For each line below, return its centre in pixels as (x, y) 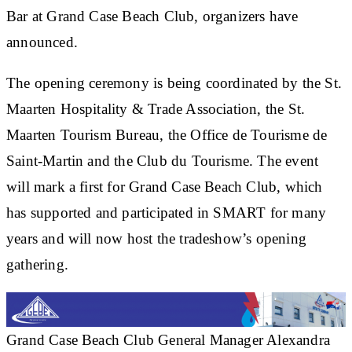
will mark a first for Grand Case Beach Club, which (165, 186)
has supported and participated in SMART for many (167, 212)
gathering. (37, 264)
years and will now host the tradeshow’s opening (156, 238)
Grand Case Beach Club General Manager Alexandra (168, 339)
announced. (42, 42)
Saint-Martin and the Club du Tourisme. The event (163, 160)
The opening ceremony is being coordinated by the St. (174, 82)
